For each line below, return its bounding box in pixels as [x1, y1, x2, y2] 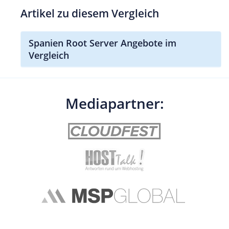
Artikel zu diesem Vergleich [20, 6, 159, 20]
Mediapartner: [65, 93, 164, 113]
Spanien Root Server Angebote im [29, 36, 176, 49]
